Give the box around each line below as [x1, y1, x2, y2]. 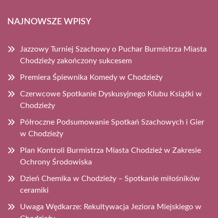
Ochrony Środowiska [20, 158, 92, 166]
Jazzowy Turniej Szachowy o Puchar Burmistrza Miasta [20, 45, 207, 53]
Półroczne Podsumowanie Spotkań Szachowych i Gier [20, 118, 204, 126]
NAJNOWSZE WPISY [7, 17, 91, 26]
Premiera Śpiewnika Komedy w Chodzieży [20, 73, 163, 81]
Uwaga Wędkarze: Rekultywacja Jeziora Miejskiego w [20, 202, 201, 211]
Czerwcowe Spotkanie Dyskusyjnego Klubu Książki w [20, 90, 202, 98]
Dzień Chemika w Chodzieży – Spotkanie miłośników [20, 174, 200, 182]
